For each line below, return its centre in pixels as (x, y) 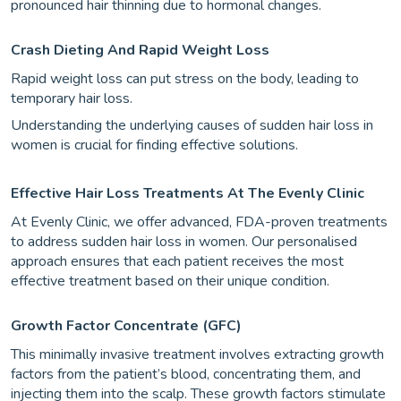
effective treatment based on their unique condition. (170, 281)
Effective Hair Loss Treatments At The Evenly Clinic (188, 193)
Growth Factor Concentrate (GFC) (126, 326)
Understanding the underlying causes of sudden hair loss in (192, 125)
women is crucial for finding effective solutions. (154, 145)
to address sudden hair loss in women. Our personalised (184, 242)
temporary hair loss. (72, 98)
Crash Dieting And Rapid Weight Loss (140, 50)
